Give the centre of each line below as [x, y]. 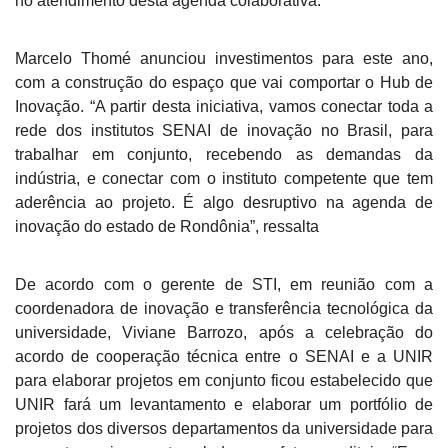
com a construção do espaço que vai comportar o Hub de [224, 82]
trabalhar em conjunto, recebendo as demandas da [224, 154]
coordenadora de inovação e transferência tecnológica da [224, 308]
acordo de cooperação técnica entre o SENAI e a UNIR [224, 356]
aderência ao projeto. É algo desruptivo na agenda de [224, 202]
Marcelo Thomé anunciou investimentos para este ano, [224, 58]
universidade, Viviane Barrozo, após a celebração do [224, 332]
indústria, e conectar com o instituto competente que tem [224, 178]
